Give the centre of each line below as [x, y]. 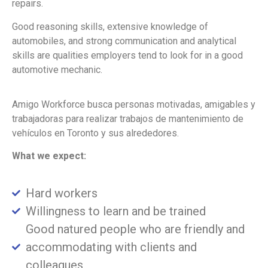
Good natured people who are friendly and [135, 229]
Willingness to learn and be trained [115, 211]
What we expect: [49, 156]
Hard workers [61, 193]
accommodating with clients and [111, 247]
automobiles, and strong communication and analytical [124, 41]
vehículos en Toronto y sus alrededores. [95, 133]
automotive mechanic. [57, 69]
